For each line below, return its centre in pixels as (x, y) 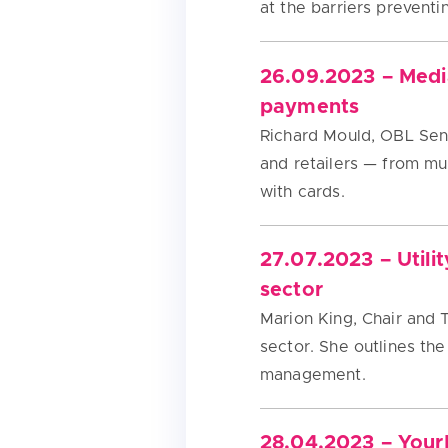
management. (313, 374)
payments (310, 106)
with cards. (302, 191)
